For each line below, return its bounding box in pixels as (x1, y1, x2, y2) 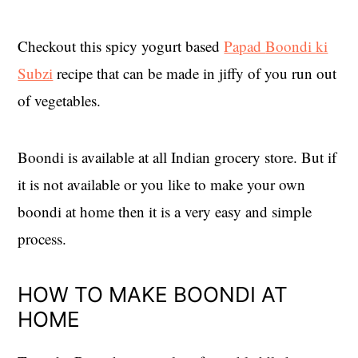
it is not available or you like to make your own (18, 173, 306, 194)
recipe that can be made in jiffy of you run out (53, 62, 337, 83)
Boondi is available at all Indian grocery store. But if (18, 146, 337, 167)
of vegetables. (18, 89, 101, 110)
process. (18, 228, 67, 249)
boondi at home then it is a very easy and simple (18, 201, 312, 221)
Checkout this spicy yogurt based (18, 35, 225, 56)
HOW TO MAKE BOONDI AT (18, 281, 288, 307)
